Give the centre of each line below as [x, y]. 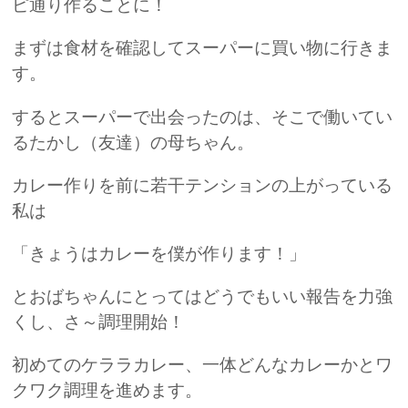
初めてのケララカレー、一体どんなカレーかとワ [203, 364]
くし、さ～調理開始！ [99, 321]
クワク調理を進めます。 [107, 390]
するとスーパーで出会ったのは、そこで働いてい [203, 117]
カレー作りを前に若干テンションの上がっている [203, 185]
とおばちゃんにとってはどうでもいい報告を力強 [203, 296]
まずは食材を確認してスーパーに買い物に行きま [203, 48]
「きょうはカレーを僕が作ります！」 [159, 253]
